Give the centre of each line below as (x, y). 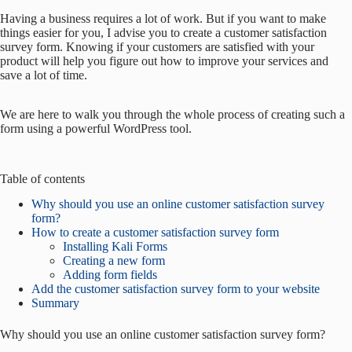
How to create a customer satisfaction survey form (155, 233)
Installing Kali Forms (115, 247)
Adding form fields (110, 275)
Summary (55, 303)
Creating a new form (114, 261)
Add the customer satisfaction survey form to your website (176, 289)
